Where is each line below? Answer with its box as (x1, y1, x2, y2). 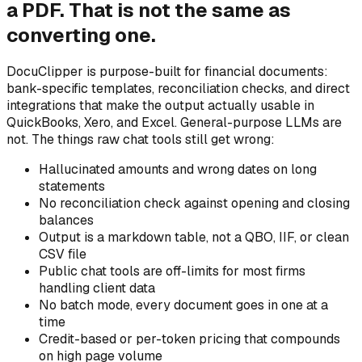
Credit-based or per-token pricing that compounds (39, 330, 340, 348)
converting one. (6, 22, 156, 48)
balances (39, 212, 94, 229)
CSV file (39, 246, 86, 263)
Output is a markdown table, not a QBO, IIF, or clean (39, 229, 349, 246)
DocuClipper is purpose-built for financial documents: (6, 63, 328, 81)
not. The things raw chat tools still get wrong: (6, 131, 275, 149)
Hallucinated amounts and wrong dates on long (39, 161, 317, 179)
